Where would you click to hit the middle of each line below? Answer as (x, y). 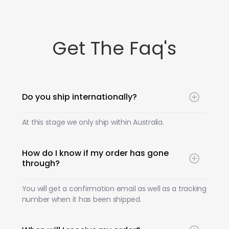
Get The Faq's (114, 48)
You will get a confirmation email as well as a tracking (114, 188)
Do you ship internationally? (79, 97)
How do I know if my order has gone (95, 153)
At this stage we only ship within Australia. (93, 122)
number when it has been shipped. (82, 199)
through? (41, 163)
